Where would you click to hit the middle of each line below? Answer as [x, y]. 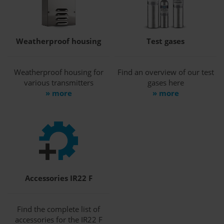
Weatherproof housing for [58, 72]
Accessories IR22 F [58, 178]
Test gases [165, 41]
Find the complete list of [58, 209]
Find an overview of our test [165, 72]
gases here [165, 82]
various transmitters [58, 82]
